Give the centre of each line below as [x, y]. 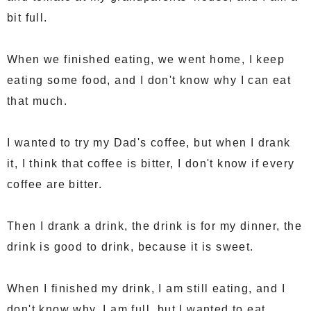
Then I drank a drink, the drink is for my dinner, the [155, 226]
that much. [37, 101]
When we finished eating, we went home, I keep [146, 60]
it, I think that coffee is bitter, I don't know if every [151, 164]
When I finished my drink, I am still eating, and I [146, 289]
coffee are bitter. [55, 185]
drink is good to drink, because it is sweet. [131, 247]
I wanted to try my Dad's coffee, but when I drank [149, 143]
